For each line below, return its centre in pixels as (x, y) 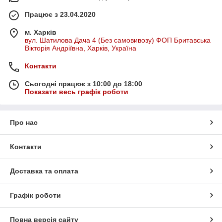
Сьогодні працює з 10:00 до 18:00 (83, 83)
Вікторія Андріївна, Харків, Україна (81, 48)
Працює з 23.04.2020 (60, 14)
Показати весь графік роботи (77, 91)
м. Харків (41, 32)
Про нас (24, 122)
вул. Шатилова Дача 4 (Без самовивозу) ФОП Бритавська (118, 40)
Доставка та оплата (44, 171)
